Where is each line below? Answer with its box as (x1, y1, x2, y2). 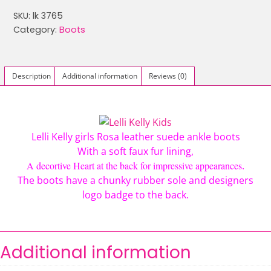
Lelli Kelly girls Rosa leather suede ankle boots (31, 129, 240, 143)
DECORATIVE (13, 47, 74, 61)
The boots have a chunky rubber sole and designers (18, 173, 253, 187)
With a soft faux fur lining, (77, 144, 194, 158)
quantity (13, 134, 53, 148)
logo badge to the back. (82, 188, 189, 201)
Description (12, 70, 51, 81)
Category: (13, 24, 60, 36)
